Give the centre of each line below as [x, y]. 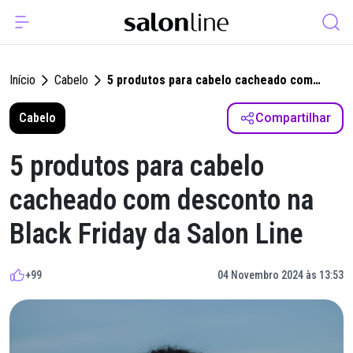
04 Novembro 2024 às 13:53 [281, 275]
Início [22, 80]
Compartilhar [293, 118]
